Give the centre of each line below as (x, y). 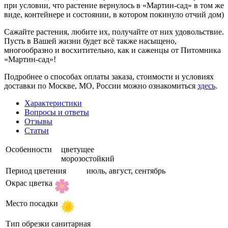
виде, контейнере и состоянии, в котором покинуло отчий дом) (114, 14)
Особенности (29, 149)
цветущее (78, 149)
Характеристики (53, 103)
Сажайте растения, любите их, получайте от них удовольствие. (114, 32)
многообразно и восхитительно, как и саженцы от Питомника (112, 50)
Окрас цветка (29, 183)
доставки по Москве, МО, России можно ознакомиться (101, 85)
